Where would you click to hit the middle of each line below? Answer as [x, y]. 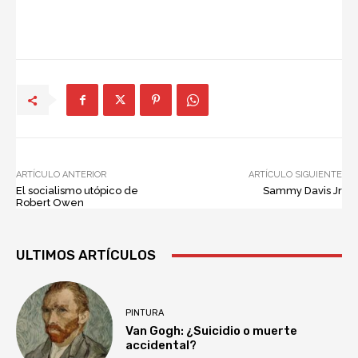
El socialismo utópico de [77, 191]
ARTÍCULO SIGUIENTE [295, 175]
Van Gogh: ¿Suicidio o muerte [212, 330]
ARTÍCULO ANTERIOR [61, 175]
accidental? [161, 345]
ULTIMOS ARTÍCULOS [86, 255]
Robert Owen [50, 203]
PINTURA [145, 312]
